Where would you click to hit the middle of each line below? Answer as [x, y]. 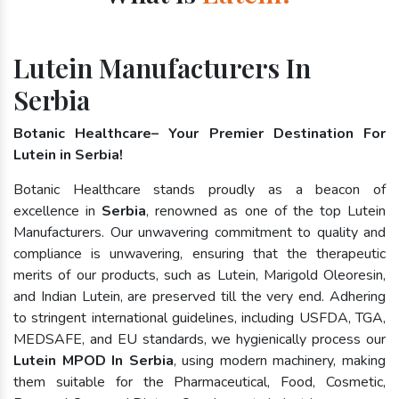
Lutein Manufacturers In [162, 68]
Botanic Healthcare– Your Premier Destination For [199, 134]
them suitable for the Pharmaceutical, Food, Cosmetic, [199, 383]
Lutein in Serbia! [68, 155]
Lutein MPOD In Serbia [94, 361]
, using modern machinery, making [280, 361]
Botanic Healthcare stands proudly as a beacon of [199, 190]
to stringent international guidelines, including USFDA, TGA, [199, 318]
